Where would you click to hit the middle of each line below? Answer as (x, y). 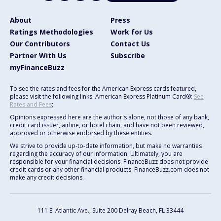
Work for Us (132, 32)
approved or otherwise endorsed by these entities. (81, 133)
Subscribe (128, 55)
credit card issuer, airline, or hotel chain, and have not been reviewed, (107, 125)
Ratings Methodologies (52, 32)
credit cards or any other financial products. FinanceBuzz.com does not (110, 169)
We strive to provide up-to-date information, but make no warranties (106, 146)
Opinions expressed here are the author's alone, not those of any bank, (110, 117)
